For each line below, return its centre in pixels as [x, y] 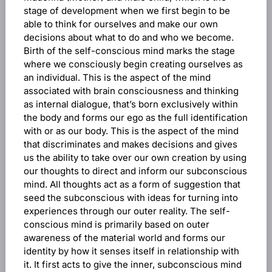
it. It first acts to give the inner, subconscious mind [132, 264]
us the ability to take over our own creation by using [135, 158]
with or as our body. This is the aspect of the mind [131, 131]
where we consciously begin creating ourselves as [133, 64]
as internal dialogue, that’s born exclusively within [131, 104]
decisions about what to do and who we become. [128, 37]
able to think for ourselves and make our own [121, 24]
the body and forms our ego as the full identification [135, 117]
